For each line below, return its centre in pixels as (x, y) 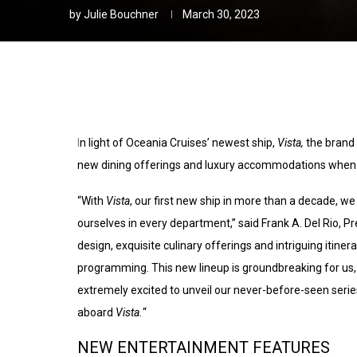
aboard (96, 313)
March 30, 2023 (221, 15)
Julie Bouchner (121, 15)
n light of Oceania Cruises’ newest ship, (178, 143)
